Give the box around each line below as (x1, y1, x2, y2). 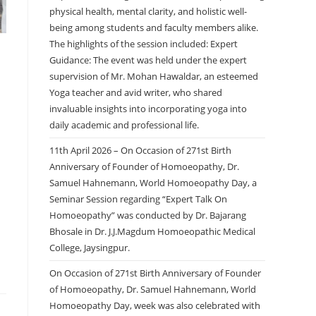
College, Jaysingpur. (49, 241, 130, 255)
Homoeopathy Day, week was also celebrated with (49, 299, 260, 312)
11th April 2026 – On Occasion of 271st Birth (49, 144, 231, 157)
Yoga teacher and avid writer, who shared (49, 86, 222, 99)
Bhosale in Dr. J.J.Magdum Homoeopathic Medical (49, 225, 255, 238)
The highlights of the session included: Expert (49, 37, 238, 51)
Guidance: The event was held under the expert (49, 54, 247, 67)
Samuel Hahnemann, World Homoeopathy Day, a (49, 176, 257, 190)
